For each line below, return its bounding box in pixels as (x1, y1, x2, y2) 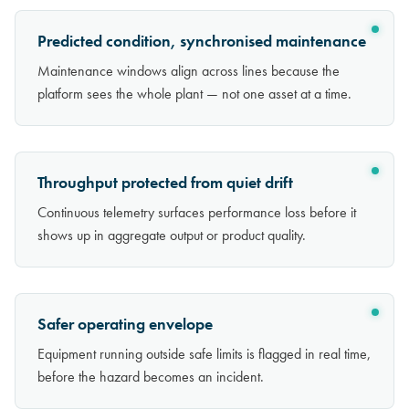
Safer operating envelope (37, 313, 213, 336)
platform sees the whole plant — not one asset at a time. (37, 84, 351, 104)
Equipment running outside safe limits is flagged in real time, (37, 344, 371, 364)
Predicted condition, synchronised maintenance (37, 30, 366, 53)
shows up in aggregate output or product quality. (37, 225, 306, 246)
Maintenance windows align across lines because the (37, 61, 340, 81)
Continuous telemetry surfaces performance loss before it (37, 203, 356, 223)
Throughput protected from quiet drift (37, 172, 293, 194)
